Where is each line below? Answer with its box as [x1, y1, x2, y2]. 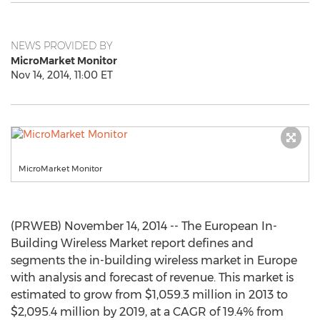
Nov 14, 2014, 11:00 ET [11, 69, 113, 81]
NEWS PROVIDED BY [11, 39, 113, 52]
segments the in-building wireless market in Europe [11, 254, 297, 267]
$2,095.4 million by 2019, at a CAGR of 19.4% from [11, 305, 284, 319]
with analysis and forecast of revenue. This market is [11, 271, 294, 284]
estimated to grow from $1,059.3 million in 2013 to [11, 288, 288, 301]
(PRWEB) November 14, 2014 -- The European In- [11, 219, 277, 233]
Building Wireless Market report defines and [11, 236, 254, 250]
